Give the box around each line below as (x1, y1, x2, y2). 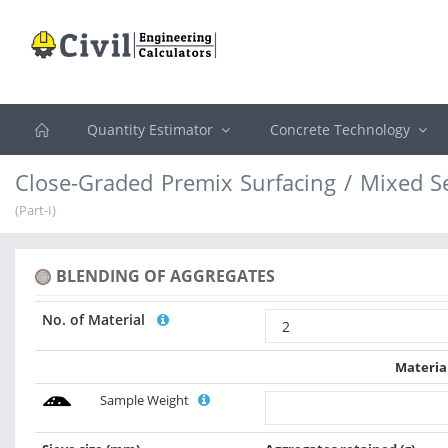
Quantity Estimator (86, 120, 217, 139)
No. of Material (42, 310, 157, 330)
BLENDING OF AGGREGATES (56, 265, 275, 287)
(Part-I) (15, 201, 56, 219)
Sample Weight (100, 391, 198, 410)
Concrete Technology (270, 120, 414, 139)
